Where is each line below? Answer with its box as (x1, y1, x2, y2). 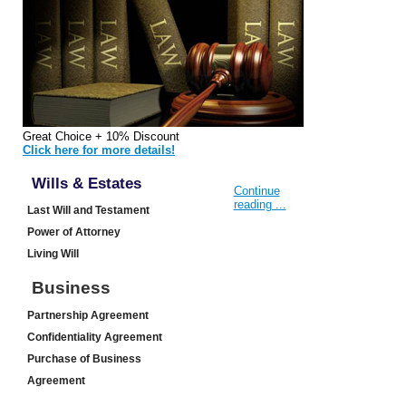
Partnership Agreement (27, 309, 149, 323)
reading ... (233, 198, 286, 212)
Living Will (27, 247, 79, 261)
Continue (233, 184, 280, 198)
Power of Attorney (27, 226, 121, 239)
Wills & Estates (32, 175, 141, 193)
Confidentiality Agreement (27, 331, 162, 344)
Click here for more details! (23, 143, 175, 158)
